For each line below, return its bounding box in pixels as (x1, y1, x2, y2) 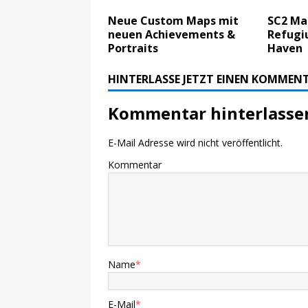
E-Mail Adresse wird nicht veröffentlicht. (108, 136, 283, 150)
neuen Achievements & (108, 27, 235, 43)
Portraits (108, 41, 158, 56)
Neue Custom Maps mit (108, 13, 239, 29)
